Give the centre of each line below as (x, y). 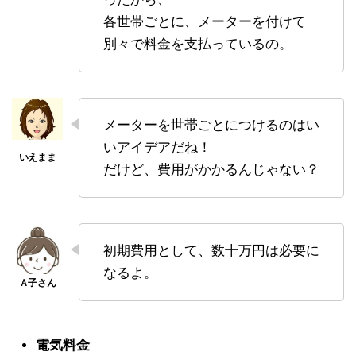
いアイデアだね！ (157, 147)
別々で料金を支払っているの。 (198, 44)
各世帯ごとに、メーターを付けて (205, 21)
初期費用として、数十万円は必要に (211, 250)
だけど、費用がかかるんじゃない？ (211, 169)
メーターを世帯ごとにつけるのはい (211, 125)
